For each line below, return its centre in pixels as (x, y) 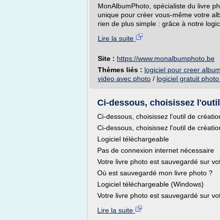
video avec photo (124, 79)
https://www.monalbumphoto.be (166, 58)
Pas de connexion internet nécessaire (156, 150)
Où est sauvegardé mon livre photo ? (155, 173)
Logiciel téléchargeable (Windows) (151, 184)
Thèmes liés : (121, 70)
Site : (107, 58)
